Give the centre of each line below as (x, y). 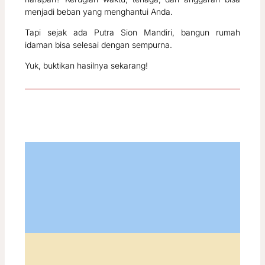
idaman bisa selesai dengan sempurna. (99, 44)
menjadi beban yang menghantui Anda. (99, 11)
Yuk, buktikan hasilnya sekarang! (87, 65)
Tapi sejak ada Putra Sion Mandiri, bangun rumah (132, 32)
